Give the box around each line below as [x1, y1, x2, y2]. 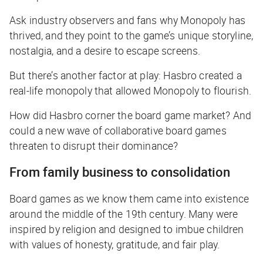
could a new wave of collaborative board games [9, 123, 227, 137]
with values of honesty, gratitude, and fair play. [9, 237, 222, 251]
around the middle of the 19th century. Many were [9, 206, 238, 221]
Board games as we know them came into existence [9, 191, 249, 205]
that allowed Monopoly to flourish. [92, 83, 251, 97]
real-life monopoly [9, 83, 92, 97]
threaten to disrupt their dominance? [9, 138, 178, 153]
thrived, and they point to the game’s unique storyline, [9, 28, 254, 42]
